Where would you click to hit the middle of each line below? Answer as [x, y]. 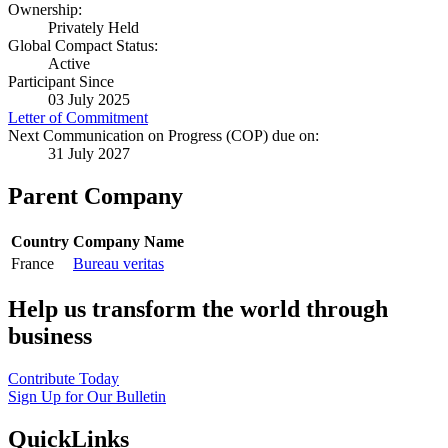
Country [40, 242]
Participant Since [61, 82]
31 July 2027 [89, 154]
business [50, 336]
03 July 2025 [89, 100]
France [32, 264]
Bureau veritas [118, 264]
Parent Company [95, 196]
